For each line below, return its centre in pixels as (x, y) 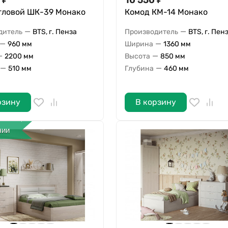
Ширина (139, 44)
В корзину (155, 102)
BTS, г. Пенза (55, 32)
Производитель (151, 32)
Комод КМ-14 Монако (166, 12)
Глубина (139, 68)
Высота (137, 56)
